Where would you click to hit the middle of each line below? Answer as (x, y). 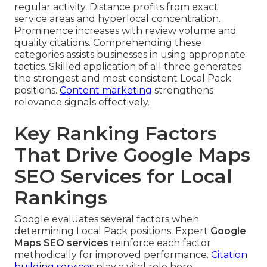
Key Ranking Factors (116, 133)
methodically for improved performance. (113, 254)
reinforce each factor (160, 243)
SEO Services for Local (123, 176)
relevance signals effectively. (82, 102)
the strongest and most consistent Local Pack (123, 78)
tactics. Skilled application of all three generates (128, 66)
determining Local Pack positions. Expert (112, 231)
